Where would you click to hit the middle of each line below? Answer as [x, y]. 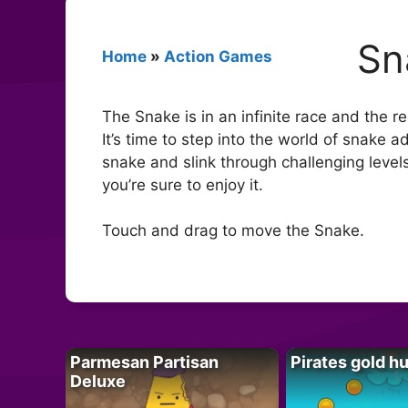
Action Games [218, 56]
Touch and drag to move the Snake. [233, 231]
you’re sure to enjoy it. [183, 184]
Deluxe [98, 381]
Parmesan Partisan [144, 362]
